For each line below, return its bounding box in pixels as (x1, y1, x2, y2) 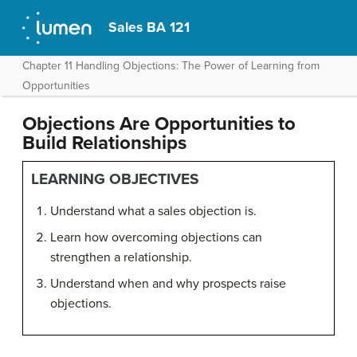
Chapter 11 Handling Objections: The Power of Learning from (22, 59, 320, 73)
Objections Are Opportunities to (22, 112, 296, 135)
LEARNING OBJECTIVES (31, 170, 199, 188)
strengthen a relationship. (50, 249, 192, 265)
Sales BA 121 (108, 19, 190, 36)
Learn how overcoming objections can (50, 229, 262, 245)
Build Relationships (22, 131, 186, 155)
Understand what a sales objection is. (50, 203, 257, 219)
